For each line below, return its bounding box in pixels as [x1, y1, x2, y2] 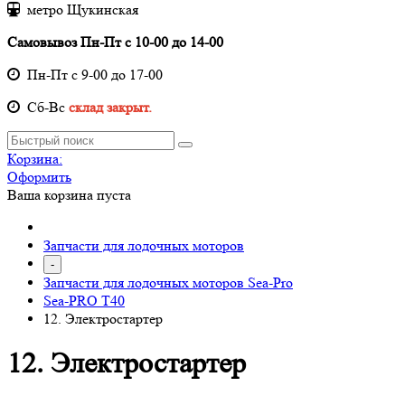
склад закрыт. [69, 98, 152, 116]
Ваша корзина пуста [7, 185, 131, 203]
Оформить [7, 167, 71, 185]
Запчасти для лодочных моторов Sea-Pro [43, 273, 293, 291]
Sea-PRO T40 [43, 291, 125, 309]
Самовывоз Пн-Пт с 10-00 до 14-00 [7, 33, 223, 51]
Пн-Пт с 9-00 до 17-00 [20, 65, 163, 83]
